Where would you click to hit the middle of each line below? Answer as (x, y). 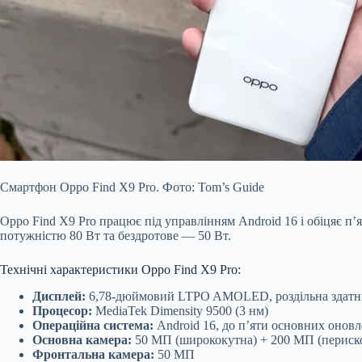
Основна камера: (82, 339)
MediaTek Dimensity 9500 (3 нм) (180, 310)
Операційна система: (93, 325)
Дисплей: (59, 296)
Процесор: (62, 310)
